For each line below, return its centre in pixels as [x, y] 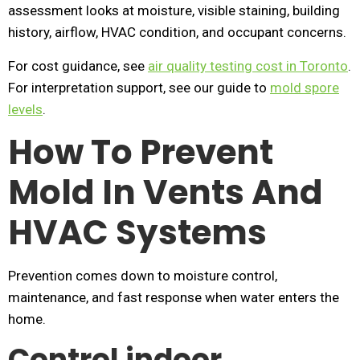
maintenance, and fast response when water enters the [174, 297]
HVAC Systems [137, 233]
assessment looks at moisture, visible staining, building [174, 10]
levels [25, 109]
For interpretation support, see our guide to [139, 88]
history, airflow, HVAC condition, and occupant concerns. [177, 32]
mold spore [305, 88]
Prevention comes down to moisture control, [143, 276]
